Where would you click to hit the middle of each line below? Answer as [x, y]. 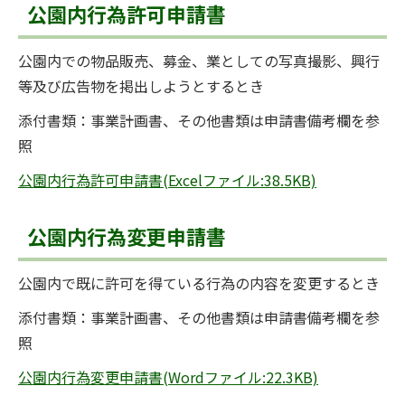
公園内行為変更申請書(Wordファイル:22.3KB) [168, 377]
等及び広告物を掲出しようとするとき [141, 86]
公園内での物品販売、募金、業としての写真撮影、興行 [199, 61]
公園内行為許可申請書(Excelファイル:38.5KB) [167, 180]
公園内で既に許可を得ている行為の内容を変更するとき [199, 283]
